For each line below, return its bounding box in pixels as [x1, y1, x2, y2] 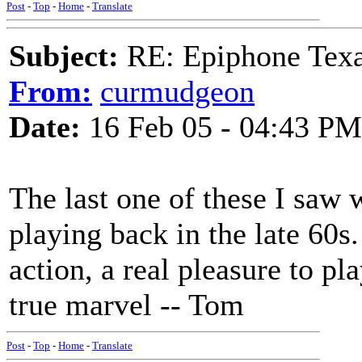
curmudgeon [100, 74, 255, 108]
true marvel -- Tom [9, 288, 244, 322]
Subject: [9, 39, 119, 73]
